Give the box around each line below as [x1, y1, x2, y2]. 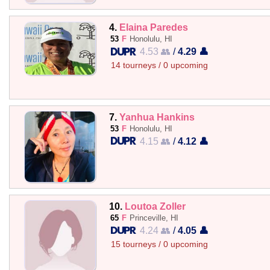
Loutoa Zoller [124, 200, 186, 212]
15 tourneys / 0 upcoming [110, 239, 208, 249]
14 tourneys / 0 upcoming [110, 61, 208, 71]
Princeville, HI [129, 213, 178, 222]
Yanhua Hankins [119, 111, 195, 122]
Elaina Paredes [119, 22, 188, 33]
